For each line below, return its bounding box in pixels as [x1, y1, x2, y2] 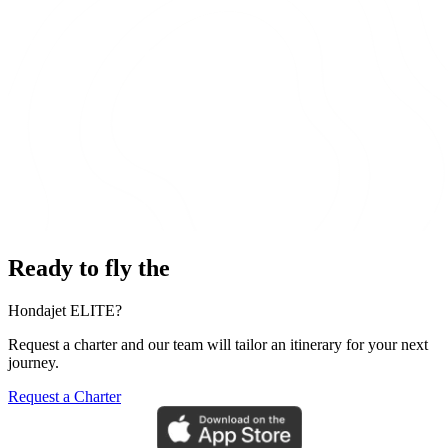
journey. [8, 354, 59, 372]
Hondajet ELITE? [8, 302, 122, 320]
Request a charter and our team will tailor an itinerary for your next [8, 336, 428, 354]
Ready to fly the [8, 255, 170, 282]
